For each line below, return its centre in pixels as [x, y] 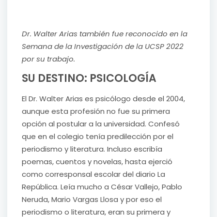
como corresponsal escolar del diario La [93, 174]
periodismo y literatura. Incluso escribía [92, 149]
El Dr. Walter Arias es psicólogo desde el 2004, [103, 99]
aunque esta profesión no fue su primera [96, 111]
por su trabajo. [48, 59]
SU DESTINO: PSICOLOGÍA [89, 78]
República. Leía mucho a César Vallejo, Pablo [102, 187]
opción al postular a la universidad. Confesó [101, 124]
